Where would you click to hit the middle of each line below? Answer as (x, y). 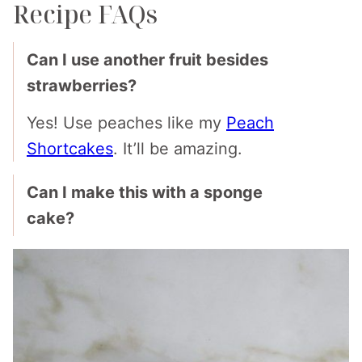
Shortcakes (70, 148)
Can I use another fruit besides (147, 59)
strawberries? (82, 85)
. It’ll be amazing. (178, 148)
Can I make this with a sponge (145, 192)
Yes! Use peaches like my (126, 122)
